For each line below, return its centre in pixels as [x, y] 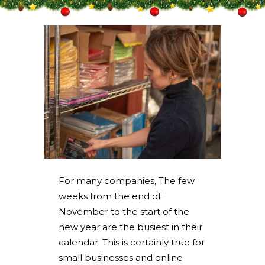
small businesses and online [121, 258]
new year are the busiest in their [130, 227]
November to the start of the [124, 211]
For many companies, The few [127, 181]
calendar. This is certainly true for [132, 242]
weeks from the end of [110, 196]
